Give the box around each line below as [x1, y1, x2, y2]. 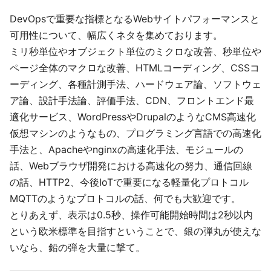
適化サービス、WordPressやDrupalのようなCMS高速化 [10, 111, 256, 123]
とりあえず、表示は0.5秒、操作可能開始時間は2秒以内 [10, 209, 253, 221]
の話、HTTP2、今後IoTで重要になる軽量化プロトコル [10, 176, 249, 188]
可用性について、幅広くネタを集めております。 [10, 29, 223, 41]
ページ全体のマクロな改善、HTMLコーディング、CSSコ [10, 62, 260, 74]
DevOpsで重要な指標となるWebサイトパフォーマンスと [10, 13, 260, 25]
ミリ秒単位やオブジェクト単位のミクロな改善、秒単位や [10, 45, 261, 57]
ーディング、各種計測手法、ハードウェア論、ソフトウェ [10, 78, 261, 90]
